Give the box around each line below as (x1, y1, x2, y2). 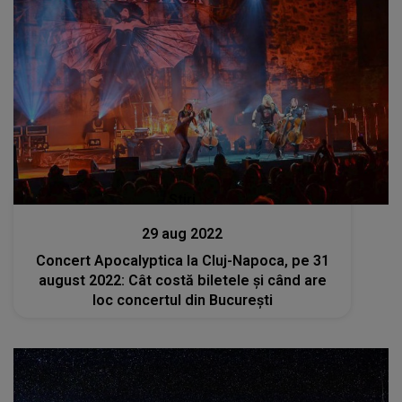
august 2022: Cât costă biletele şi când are (38, 272, 327, 290)
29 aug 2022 (142, 225, 223, 243)
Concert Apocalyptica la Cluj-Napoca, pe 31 (35, 252, 329, 270)
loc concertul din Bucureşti (92, 292, 273, 310)
